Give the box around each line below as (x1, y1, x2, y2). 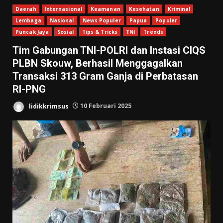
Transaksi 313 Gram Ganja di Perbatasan (12, 70, 198, 82)
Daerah (15, 5, 36, 12)
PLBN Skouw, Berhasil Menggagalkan (12, 57, 183, 69)
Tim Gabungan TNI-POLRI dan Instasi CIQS (12, 44, 206, 56)
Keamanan (90, 5, 120, 12)
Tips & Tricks (82, 28, 118, 35)
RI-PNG (12, 83, 46, 95)
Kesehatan (128, 5, 159, 12)
